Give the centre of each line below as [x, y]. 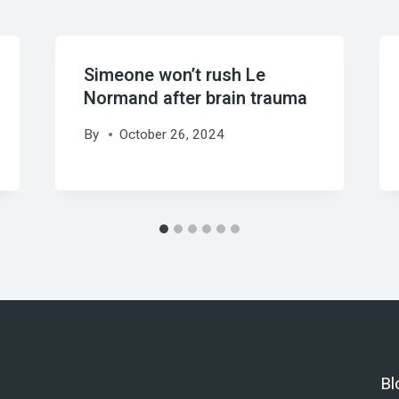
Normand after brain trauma [195, 98]
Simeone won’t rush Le [174, 75]
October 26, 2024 [171, 135]
